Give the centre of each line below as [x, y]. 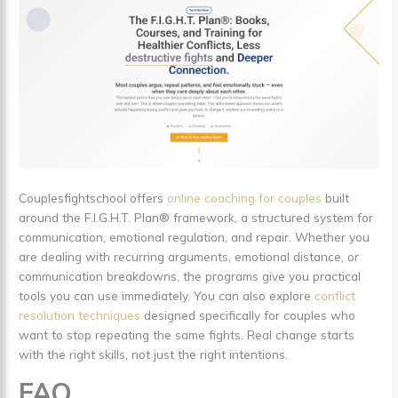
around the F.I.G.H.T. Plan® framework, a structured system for [196, 217]
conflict [335, 295]
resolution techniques [80, 314]
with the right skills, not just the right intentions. [154, 354]
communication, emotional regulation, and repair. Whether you [195, 236]
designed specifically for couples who [248, 314]
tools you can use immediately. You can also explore [167, 295]
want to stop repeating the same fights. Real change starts [187, 334]
